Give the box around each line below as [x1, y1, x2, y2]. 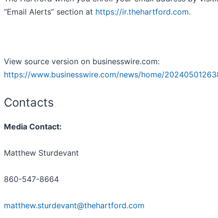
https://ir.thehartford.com [95, 7, 189, 17]
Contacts [4, 95, 54, 110]
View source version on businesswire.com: [4, 56, 160, 67]
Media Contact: [4, 122, 62, 132]
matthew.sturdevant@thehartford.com [4, 200, 145, 211]
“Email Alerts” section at [4, 7, 95, 17]
